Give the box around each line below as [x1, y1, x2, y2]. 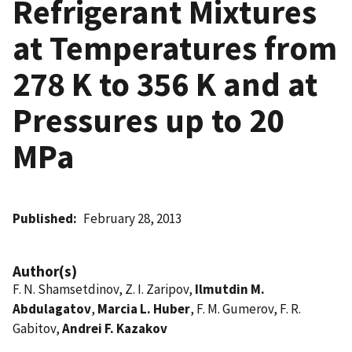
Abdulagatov [13, 299, 91, 317]
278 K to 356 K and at [13, 62, 317, 105]
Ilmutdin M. [195, 280, 265, 298]
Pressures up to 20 [13, 98, 284, 141]
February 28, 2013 [83, 209, 182, 227]
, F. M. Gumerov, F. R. [190, 299, 301, 317]
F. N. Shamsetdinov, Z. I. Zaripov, [13, 280, 195, 298]
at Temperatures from [13, 26, 337, 69]
